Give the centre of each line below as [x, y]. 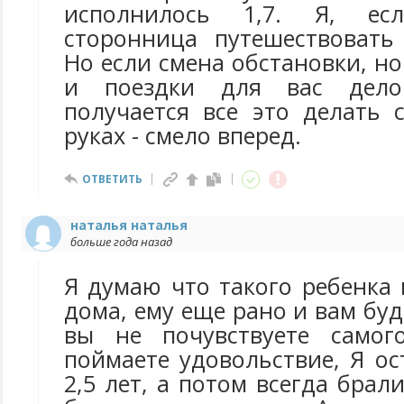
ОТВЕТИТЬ [112, 179]
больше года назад [121, 242]
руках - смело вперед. [183, 135]
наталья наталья [129, 225]
